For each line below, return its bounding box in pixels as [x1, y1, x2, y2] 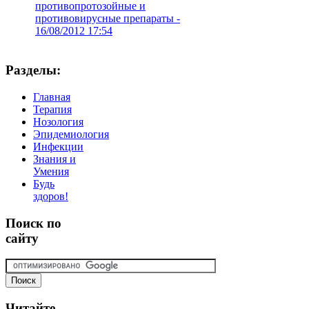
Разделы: [6, 63, 61, 78]
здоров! [33, 190, 68, 202]
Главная [33, 90, 70, 103]
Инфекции [33, 140, 83, 152]
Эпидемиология [33, 128, 109, 140]
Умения [33, 165, 69, 177]
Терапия [33, 103, 72, 115]
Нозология [33, 115, 83, 128]
